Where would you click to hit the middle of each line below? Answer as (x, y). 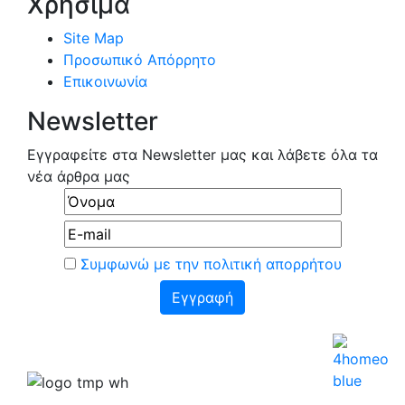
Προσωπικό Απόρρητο (140, 60)
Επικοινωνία (105, 82)
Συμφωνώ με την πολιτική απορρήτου (211, 264)
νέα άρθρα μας (79, 177)
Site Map (94, 38)
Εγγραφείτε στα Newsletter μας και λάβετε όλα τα (202, 155)
